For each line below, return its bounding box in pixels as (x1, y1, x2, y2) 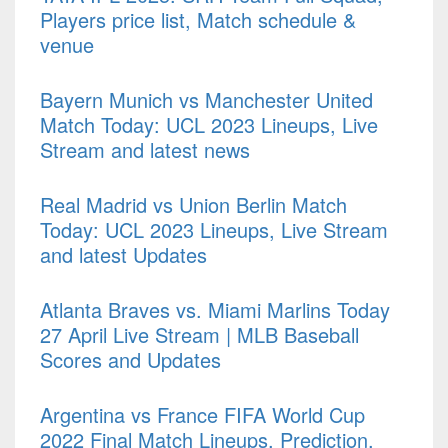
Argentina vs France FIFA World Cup (40, 400, 365, 430)
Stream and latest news (40, 135, 250, 165)
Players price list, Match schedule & (40, 5, 356, 35)
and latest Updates (40, 240, 207, 270)
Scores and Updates (40, 345, 221, 375)
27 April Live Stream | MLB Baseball (40, 320, 359, 350)
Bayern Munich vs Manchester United (40, 85, 373, 115)
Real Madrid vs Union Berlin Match (40, 190, 347, 220)
